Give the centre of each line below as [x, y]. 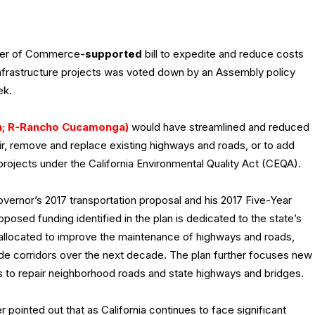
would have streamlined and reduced [219, 127]
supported [114, 54]
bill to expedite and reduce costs [223, 54]
